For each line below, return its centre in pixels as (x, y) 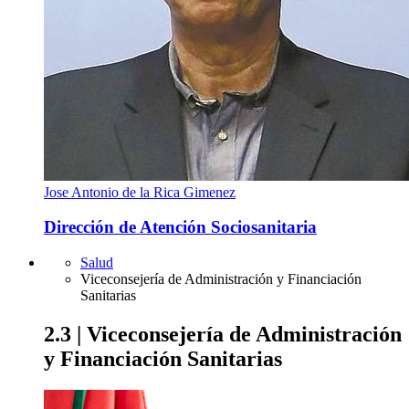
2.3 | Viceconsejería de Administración (223, 334)
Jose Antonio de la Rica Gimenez (140, 192)
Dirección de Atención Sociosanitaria (180, 227)
